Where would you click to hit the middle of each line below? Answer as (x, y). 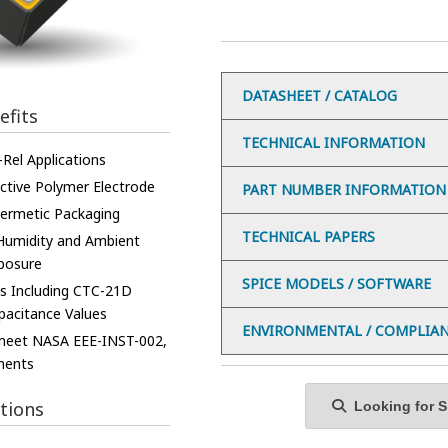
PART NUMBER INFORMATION (343, 189)
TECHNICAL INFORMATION (333, 142)
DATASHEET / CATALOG (319, 95)
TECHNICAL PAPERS (308, 236)
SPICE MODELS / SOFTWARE (336, 283)
